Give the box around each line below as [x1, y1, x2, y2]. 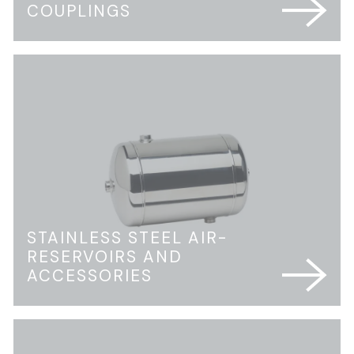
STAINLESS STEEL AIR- [27, 228, 228, 249]
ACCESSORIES [27, 265, 153, 287]
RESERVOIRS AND [27, 247, 183, 268]
